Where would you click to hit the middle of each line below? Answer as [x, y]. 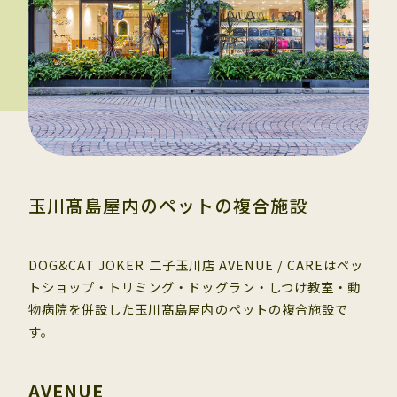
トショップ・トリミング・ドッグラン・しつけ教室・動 [195, 286]
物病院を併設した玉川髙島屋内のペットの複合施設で [188, 308]
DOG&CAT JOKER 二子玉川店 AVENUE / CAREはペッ [196, 264]
